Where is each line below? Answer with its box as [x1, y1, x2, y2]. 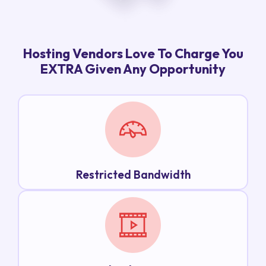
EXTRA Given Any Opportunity [40, 61, 226, 78]
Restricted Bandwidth [75, 167, 191, 182]
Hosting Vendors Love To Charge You [23, 45, 243, 62]
